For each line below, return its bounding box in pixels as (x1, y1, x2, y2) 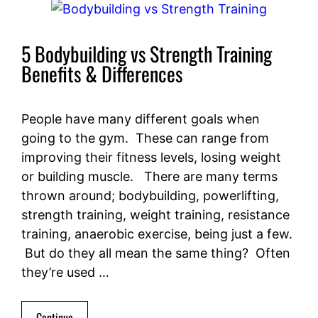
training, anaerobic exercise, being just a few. (21, 226, 292, 242)
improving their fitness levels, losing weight (21, 150, 281, 165)
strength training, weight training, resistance (21, 207, 290, 223)
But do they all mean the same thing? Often (21, 246, 290, 261)
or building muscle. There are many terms (21, 169, 278, 185)
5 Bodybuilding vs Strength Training (21, 39, 272, 69)
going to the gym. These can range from (21, 131, 269, 146)
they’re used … (21, 265, 109, 280)
